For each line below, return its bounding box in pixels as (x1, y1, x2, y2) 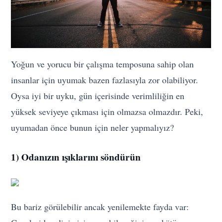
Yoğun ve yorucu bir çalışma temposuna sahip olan (11, 57, 194, 70)
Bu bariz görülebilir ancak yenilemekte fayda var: (11, 200, 189, 213)
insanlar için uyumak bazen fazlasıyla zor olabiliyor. (11, 73, 199, 86)
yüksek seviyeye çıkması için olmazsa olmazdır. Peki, (11, 105, 204, 117)
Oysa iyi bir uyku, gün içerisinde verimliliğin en (11, 89, 185, 102)
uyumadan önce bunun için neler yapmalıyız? (11, 121, 174, 133)
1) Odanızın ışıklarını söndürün (11, 150, 141, 164)
